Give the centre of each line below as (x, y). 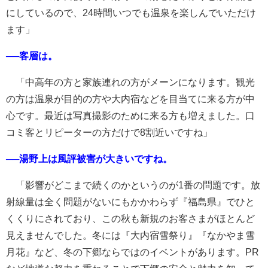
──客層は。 (32, 56)
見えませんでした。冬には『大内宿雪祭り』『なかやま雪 (130, 235)
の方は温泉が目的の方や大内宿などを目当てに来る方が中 (130, 99)
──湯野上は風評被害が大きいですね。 (89, 159)
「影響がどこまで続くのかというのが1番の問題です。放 (133, 185)
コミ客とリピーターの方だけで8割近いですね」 (109, 132)
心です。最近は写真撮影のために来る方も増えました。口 (130, 115)
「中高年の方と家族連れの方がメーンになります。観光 (130, 82)
